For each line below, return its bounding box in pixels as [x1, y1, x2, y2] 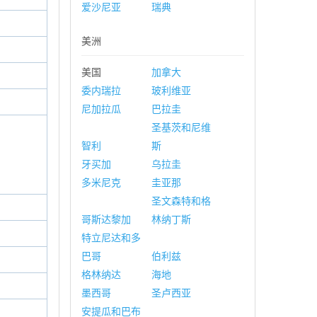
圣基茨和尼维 [151, 122, 211, 133]
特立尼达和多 [81, 232, 141, 243]
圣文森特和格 [151, 195, 211, 207]
